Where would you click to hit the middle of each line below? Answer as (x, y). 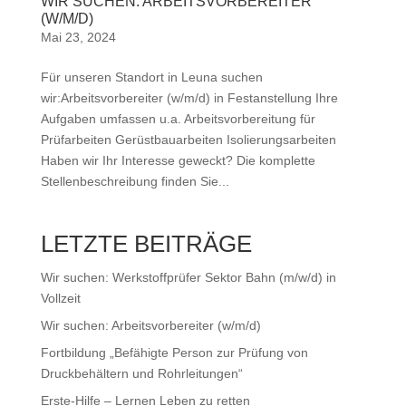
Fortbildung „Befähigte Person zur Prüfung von (174, 353)
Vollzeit (60, 299)
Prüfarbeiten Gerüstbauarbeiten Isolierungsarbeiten (188, 140)
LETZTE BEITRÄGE (146, 244)
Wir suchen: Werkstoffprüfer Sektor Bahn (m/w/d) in (188, 278)
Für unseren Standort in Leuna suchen (151, 77)
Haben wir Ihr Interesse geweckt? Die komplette (178, 161)
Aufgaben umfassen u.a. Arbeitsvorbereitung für (178, 119)
